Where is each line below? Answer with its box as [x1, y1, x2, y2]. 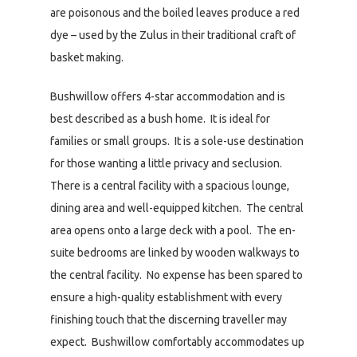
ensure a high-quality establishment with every [50, 291, 282, 304]
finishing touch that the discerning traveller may [50, 313, 287, 327]
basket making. [50, 51, 124, 65]
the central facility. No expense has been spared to [50, 269, 303, 282]
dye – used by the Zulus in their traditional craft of [50, 29, 296, 42]
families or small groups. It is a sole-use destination [50, 135, 304, 148]
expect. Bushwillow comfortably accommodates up [50, 335, 304, 349]
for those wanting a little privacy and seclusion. [50, 157, 284, 171]
